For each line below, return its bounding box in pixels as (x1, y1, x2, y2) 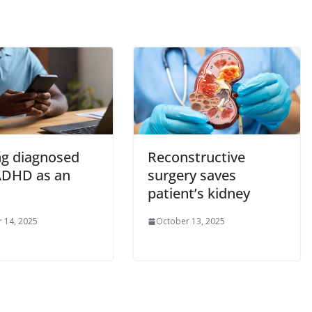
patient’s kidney (148, 184, 250, 203)
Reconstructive (148, 148, 245, 167)
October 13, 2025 (156, 215, 225, 228)
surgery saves (148, 166, 236, 185)
